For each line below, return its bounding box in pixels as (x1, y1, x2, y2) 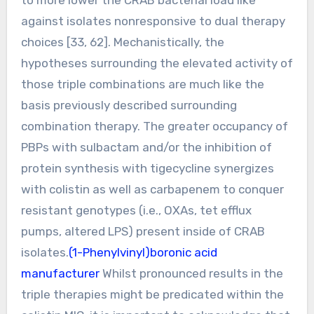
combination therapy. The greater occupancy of (20, 118, 288, 133)
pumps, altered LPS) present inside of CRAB (20, 224, 265, 238)
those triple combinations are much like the (20, 76, 264, 91)
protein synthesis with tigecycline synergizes (20, 161, 274, 175)
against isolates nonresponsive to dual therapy (20, 13, 285, 28)
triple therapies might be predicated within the (20, 287, 284, 301)
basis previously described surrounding (20, 97, 237, 112)
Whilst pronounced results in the (99, 266, 283, 280)
